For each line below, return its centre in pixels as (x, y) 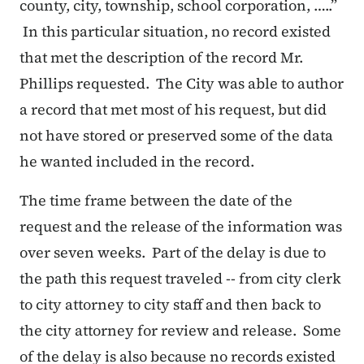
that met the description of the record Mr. (161, 58)
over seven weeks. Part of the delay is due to (173, 253)
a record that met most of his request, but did (173, 110)
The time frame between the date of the (156, 201)
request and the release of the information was (181, 227)
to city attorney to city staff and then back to (170, 305)
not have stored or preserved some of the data (176, 136)
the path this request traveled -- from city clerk (180, 279)
